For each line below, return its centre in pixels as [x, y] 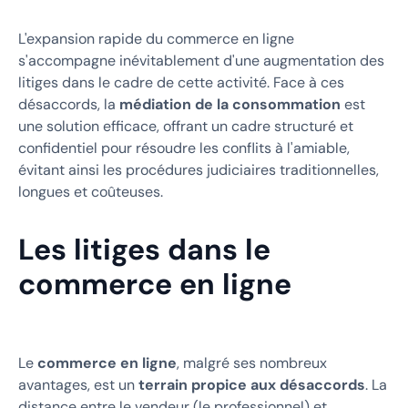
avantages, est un [78, 384]
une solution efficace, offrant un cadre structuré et [186, 126]
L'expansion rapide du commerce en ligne [156, 38]
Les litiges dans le [144, 249]
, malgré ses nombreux [252, 362]
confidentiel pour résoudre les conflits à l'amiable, [184, 148]
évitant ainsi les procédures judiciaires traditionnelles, [199, 169]
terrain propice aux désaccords [252, 384]
